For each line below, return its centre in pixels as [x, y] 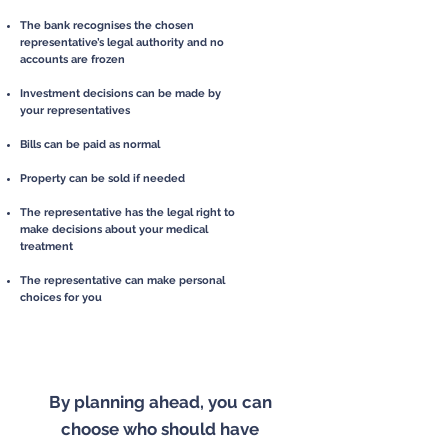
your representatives [75, 110]
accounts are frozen [72, 59]
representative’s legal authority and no [122, 42]
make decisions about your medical [114, 229]
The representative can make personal [122, 280]
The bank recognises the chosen [107, 25]
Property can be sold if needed [102, 178]
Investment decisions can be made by [120, 93]
